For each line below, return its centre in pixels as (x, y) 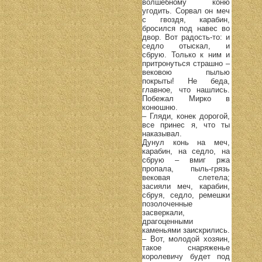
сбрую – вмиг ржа (186, 160)
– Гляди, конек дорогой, (186, 116)
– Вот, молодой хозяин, (186, 239)
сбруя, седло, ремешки (186, 195)
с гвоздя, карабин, (186, 19)
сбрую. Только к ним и (186, 54)
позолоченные (167, 204)
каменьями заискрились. (186, 230)
